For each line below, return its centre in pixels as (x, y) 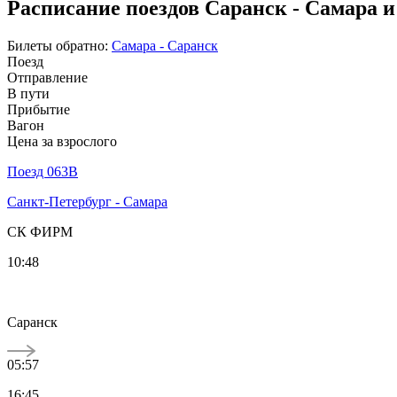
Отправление (47, 77)
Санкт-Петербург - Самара (87, 201)
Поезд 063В (43, 171)
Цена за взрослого (62, 141)
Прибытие (39, 109)
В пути (28, 93)
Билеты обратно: (58, 45)
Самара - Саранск (165, 45)
